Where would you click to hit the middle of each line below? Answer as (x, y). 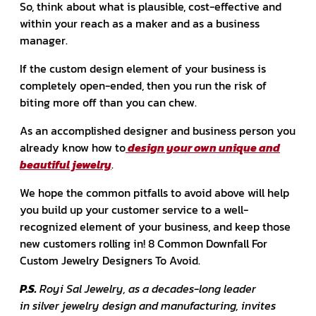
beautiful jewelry (66, 165)
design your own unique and (203, 148)
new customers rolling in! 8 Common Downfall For (144, 244)
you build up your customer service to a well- (134, 210)
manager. (44, 41)
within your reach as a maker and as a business (140, 24)
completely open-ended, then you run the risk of (143, 86)
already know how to (73, 148)
